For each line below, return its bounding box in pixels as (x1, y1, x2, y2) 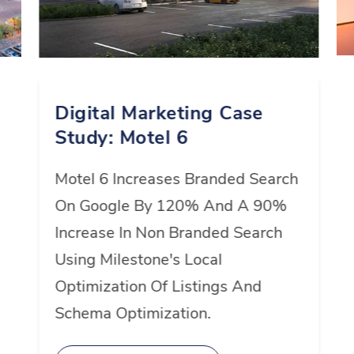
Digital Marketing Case (55, 100, 264, 126)
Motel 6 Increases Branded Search (55, 168, 299, 190)
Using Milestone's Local (55, 249, 223, 271)
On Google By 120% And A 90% (55, 195, 288, 217)
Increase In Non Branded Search (55, 222, 283, 244)
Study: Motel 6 (55, 125, 188, 151)
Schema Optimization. (55, 303, 212, 325)
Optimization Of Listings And (55, 276, 262, 298)
